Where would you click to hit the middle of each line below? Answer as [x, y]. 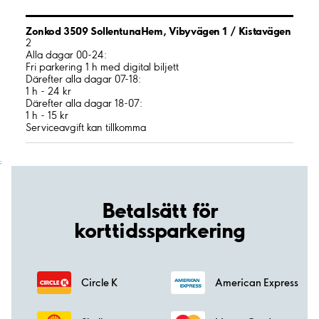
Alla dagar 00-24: [66, 55]
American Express [256, 282]
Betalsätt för [159, 210]
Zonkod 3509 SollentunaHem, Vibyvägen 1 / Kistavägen [158, 31]
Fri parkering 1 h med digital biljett [102, 67]
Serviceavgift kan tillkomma [86, 128]
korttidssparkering [159, 230]
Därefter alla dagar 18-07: [84, 104]
